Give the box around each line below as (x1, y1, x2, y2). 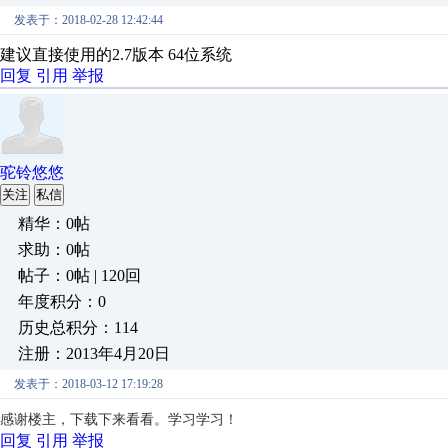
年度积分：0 (18, 293, 106, 310)
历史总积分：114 (18, 319, 138, 336)
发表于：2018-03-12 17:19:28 (14, 377, 163, 391)
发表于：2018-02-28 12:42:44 (14, 13, 163, 27)
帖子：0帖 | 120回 (18, 267, 141, 284)
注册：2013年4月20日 (18, 345, 170, 362)
